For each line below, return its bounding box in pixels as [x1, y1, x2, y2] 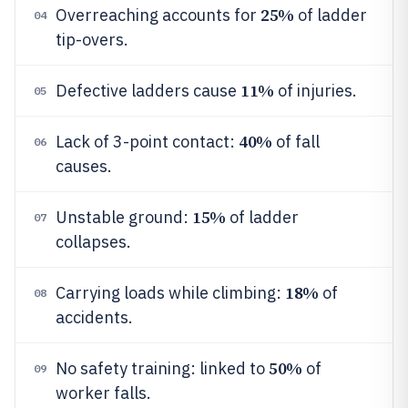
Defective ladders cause [56, 80, 240, 101]
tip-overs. [56, 29, 128, 50]
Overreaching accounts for [56, 5, 260, 25]
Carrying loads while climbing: [56, 282, 285, 303]
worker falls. [56, 382, 151, 403]
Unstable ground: [56, 207, 192, 228]
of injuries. [273, 80, 357, 101]
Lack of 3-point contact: [56, 131, 239, 152]
